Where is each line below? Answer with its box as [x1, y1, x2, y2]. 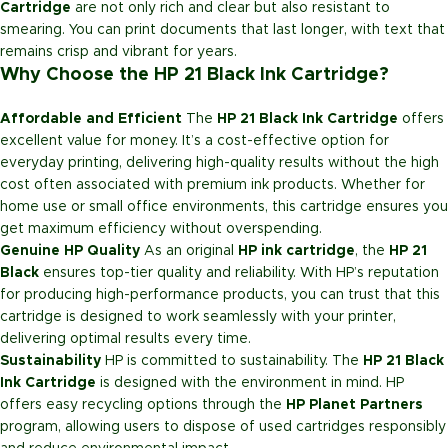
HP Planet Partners [286, 398, 423, 413]
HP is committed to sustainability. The [101, 354, 363, 369]
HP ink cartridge [238, 244, 355, 259]
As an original [140, 244, 238, 259]
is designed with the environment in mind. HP [96, 376, 404, 391]
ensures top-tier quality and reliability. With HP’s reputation [39, 266, 439, 281]
